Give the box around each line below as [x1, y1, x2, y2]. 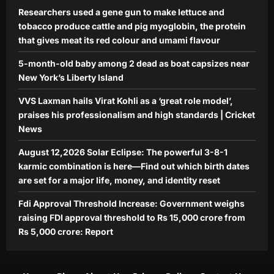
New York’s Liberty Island [18, 72, 124, 83]
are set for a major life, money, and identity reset [18, 175, 220, 186]
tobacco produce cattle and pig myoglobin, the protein [18, 21, 246, 32]
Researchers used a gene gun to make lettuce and [18, 7, 224, 18]
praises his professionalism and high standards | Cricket [18, 109, 255, 120]
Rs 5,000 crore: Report [18, 226, 113, 237]
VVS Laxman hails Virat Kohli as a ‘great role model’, [18, 95, 233, 106]
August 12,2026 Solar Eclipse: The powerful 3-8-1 [18, 147, 228, 158]
